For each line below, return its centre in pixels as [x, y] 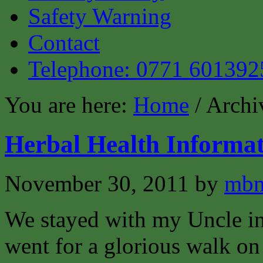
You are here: [69, 105]
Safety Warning [100, 16]
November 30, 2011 [97, 183]
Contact [64, 43]
